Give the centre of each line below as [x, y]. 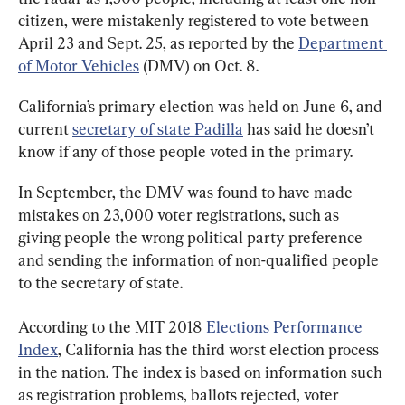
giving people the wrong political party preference [192, 237]
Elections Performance [286, 326]
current [45, 128]
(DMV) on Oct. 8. [199, 65]
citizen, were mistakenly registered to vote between [195, 20]
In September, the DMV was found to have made [187, 192]
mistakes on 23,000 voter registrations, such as [180, 214]
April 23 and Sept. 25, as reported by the [158, 42]
